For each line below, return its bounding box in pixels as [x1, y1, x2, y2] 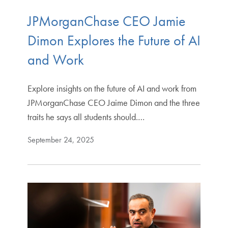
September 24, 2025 [27, 134, 94, 145]
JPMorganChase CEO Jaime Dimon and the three [27, 96, 200, 108]
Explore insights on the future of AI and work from [27, 82, 196, 94]
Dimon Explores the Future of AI [27, 31, 201, 49]
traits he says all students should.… [27, 110, 145, 123]
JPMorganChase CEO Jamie [27, 12, 185, 30]
